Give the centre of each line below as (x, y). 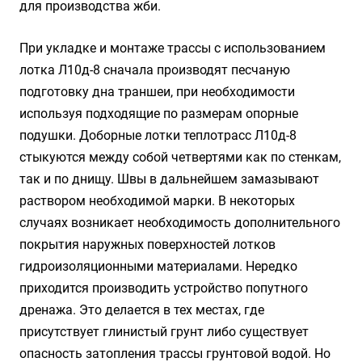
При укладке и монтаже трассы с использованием (173, 48)
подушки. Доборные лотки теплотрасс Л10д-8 (158, 135)
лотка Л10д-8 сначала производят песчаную (155, 70)
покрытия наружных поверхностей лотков (147, 244)
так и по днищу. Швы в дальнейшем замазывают (169, 179)
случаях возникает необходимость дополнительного (180, 223)
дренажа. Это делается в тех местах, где (142, 310)
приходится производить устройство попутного (164, 288)
